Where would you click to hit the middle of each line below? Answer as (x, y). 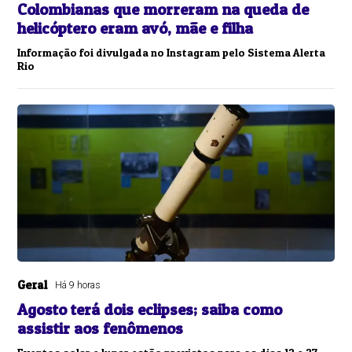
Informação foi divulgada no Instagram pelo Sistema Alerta (172, 52)
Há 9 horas (78, 285)
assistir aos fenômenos (101, 328)
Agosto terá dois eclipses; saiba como (150, 309)
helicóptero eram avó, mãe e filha (136, 28)
